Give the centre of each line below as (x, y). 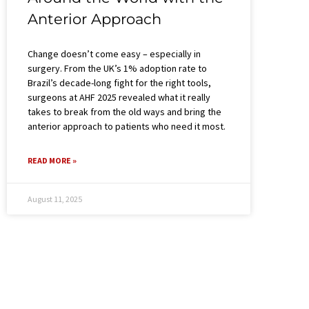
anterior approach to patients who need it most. (127, 127)
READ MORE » (52, 161)
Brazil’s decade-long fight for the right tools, (119, 83)
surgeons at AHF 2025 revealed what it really (119, 98)
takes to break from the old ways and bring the (124, 112)
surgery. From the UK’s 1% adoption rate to (117, 69)
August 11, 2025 (55, 199)
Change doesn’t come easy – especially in (114, 54)
